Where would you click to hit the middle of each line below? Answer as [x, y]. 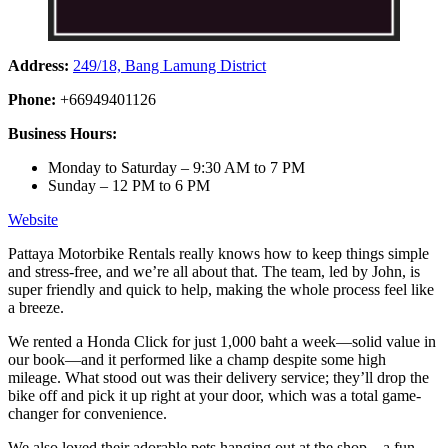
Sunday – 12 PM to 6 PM [129, 185]
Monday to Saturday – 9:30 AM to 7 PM [176, 167]
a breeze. [38, 307]
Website [33, 219]
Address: [40, 65]
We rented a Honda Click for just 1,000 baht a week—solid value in [222, 341]
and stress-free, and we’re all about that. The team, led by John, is [214, 271]
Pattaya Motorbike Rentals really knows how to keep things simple [218, 253]
